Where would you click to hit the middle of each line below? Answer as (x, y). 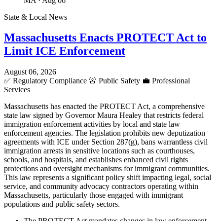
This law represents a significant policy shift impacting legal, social (108, 178)
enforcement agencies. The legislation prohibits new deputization (105, 133)
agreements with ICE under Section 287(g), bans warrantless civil (106, 142)
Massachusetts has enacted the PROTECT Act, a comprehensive (104, 107)
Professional (170, 81)
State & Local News (36, 17)
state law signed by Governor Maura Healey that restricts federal (104, 115)
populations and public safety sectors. (62, 204)
